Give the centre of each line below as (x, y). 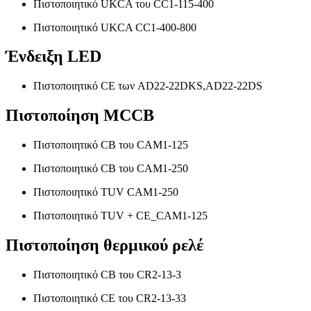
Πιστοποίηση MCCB (80, 116)
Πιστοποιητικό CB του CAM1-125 (111, 145)
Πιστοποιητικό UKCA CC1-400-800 (115, 27)
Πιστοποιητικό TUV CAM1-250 (106, 192)
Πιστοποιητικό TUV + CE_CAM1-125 (120, 216)
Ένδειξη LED (53, 57)
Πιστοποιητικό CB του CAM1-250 (111, 169)
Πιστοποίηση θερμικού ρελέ (104, 245)
